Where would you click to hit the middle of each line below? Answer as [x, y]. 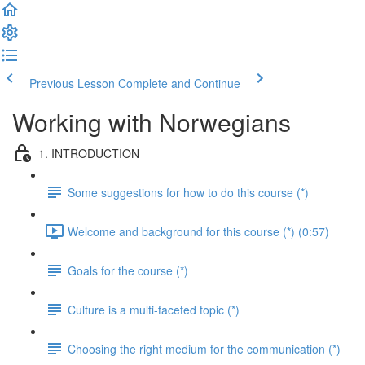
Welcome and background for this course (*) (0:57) [198, 231]
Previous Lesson [72, 83]
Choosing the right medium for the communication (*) [204, 348]
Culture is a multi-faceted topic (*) [154, 309]
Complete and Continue [179, 83]
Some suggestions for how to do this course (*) [188, 192]
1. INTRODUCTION [89, 153]
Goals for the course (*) [128, 270]
